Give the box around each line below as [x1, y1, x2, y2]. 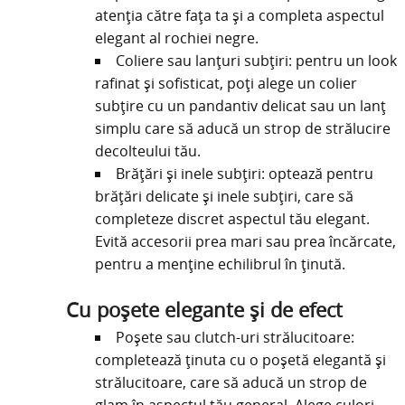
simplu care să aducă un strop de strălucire [94, 118, 391, 138]
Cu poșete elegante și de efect [65, 296, 343, 324]
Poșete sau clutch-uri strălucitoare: [115, 326, 354, 347]
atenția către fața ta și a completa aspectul [94, 5, 384, 25]
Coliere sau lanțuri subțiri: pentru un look [115, 51, 397, 71]
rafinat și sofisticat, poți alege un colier [94, 73, 357, 93]
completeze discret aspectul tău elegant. [94, 209, 370, 229]
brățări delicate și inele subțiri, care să [94, 186, 353, 206]
